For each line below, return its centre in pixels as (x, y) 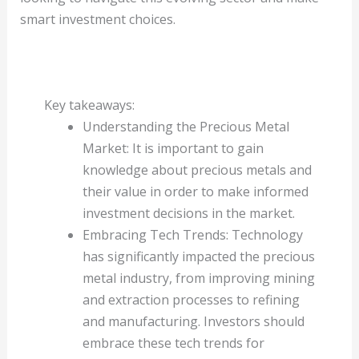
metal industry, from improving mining (199, 278)
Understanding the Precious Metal (186, 126)
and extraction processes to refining (191, 299)
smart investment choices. (97, 19)
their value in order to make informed (196, 191)
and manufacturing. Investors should (194, 321)
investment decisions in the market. (189, 213)
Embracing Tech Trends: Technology (193, 234)
